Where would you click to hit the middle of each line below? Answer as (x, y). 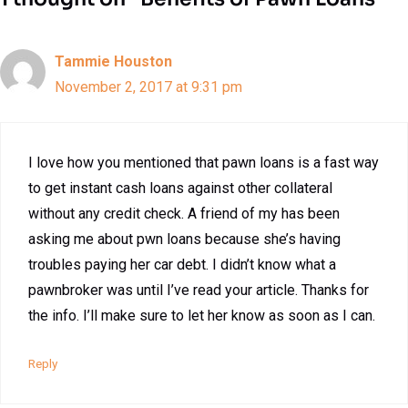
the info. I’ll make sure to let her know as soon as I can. (202, 316)
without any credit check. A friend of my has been (184, 214)
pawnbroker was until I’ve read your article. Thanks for (199, 291)
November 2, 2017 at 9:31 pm (148, 87)
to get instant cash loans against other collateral (180, 189)
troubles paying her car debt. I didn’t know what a (182, 265)
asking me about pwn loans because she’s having (184, 240)
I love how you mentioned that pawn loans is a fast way (204, 163)
